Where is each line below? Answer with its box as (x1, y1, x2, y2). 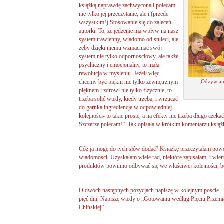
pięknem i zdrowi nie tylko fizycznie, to (79, 86, 172, 94)
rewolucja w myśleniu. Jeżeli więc (79, 69, 159, 77)
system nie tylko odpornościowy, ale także (79, 52, 178, 60)
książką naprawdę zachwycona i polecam (79, 1, 175, 9)
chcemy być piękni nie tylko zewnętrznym (79, 78, 178, 85)
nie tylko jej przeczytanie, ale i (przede (79, 10, 168, 17)
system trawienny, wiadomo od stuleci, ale (79, 35, 178, 43)
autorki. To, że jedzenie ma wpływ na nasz (79, 27, 178, 34)
